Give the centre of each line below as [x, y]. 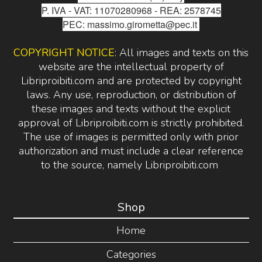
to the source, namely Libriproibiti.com [131, 165]
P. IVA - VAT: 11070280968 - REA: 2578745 [131, 11]
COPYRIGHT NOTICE [64, 53]
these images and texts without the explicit [131, 109]
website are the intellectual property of [131, 67]
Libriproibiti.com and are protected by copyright [131, 81]
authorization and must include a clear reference [131, 151]
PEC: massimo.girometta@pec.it [131, 25]
